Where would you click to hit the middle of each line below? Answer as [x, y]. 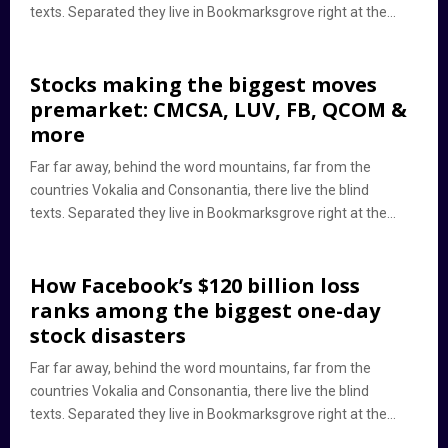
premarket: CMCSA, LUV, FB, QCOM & [218, 109]
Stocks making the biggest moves [203, 84]
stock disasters [108, 335]
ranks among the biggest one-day [205, 310]
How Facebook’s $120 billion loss [195, 285]
